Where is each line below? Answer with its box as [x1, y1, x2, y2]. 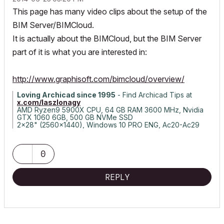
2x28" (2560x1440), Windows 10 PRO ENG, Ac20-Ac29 [17, 120, 199, 129]
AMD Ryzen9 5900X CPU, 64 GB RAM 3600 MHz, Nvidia [17, 105, 203, 114]
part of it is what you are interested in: [12, 47, 147, 57]
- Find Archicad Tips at [115, 90, 192, 99]
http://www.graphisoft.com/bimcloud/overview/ [12, 74, 184, 84]
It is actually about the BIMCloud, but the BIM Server [12, 33, 201, 43]
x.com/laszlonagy [17, 98, 80, 106]
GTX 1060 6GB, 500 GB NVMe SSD [17, 113, 133, 121]
